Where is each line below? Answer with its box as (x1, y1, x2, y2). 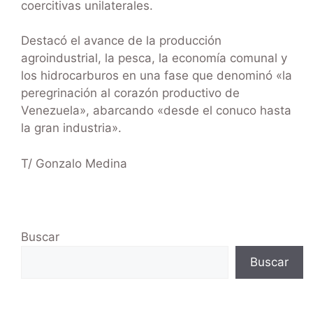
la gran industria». (21, 121, 122, 136)
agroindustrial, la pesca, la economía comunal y (21, 51, 287, 66)
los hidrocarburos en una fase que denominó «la (21, 68, 292, 83)
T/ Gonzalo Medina (21, 156, 127, 170)
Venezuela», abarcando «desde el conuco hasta (21, 103, 291, 118)
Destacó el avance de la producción (21, 34, 221, 48)
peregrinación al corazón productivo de (21, 86, 240, 101)
